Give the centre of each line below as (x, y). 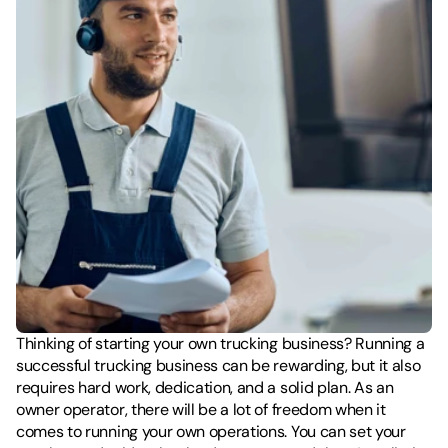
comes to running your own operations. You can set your (211, 431)
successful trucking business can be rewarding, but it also (218, 365)
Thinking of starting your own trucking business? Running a (220, 343)
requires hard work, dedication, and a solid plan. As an (205, 387)
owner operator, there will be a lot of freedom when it (201, 409)
